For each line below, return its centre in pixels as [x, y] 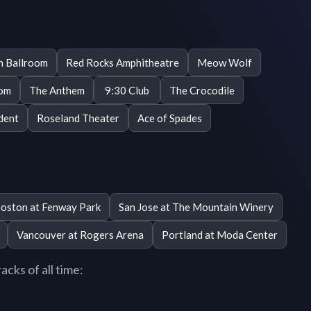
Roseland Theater [78, 118]
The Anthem [57, 90]
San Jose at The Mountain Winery [196, 207]
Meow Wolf [225, 62]
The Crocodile [202, 90]
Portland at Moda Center [220, 234]
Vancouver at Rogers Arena [80, 234]
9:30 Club [127, 90]
